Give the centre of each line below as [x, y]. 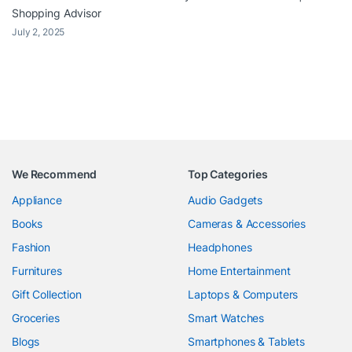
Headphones [220, 247]
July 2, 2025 [38, 32]
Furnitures [37, 270]
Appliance [37, 200]
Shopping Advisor [57, 13]
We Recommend [55, 174]
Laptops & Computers [243, 294]
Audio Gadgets [225, 200]
